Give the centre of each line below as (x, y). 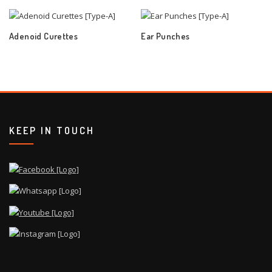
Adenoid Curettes (44, 36)
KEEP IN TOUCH (52, 131)
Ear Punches (165, 36)
